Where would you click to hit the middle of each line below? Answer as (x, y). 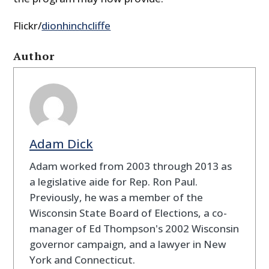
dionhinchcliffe (76, 26)
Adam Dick (61, 143)
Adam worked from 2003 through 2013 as (130, 166)
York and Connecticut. (82, 259)
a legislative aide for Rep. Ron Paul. (113, 181)
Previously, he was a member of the (116, 197)
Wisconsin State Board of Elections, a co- (128, 213)
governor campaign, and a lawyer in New (128, 244)
